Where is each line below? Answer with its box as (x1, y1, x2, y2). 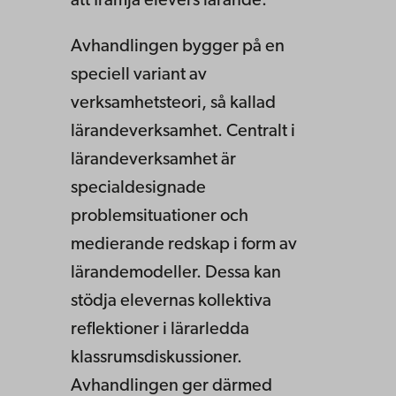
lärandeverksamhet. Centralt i (71, 123, 295, 141)
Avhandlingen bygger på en (71, 38, 285, 57)
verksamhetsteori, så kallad (71, 95, 276, 113)
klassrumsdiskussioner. (71, 349, 242, 368)
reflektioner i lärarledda (71, 321, 249, 339)
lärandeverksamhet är (71, 151, 236, 170)
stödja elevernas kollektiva (71, 293, 271, 311)
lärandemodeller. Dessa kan (71, 264, 281, 283)
